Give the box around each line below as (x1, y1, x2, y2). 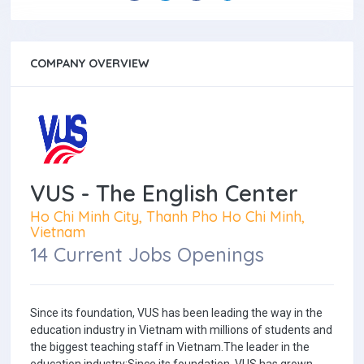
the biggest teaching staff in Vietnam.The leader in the (30, 340, 310, 354)
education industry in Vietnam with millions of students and (30, 323, 332, 337)
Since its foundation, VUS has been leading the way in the (30, 306, 323, 320)
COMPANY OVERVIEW (30, 56, 149, 71)
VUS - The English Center (30, 179, 298, 207)
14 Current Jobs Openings (30, 242, 264, 267)
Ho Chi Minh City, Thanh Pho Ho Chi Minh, (30, 207, 305, 226)
